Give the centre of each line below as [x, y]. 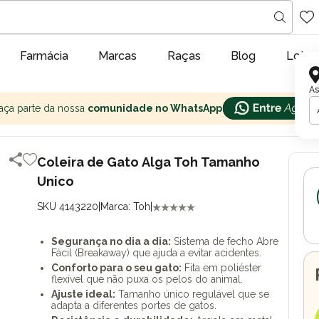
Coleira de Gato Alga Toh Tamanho [149, 162]
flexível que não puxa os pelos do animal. [147, 279]
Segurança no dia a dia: [111, 241]
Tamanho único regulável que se [193, 294]
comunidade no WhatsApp [155, 108]
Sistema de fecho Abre [225, 241]
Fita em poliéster [222, 268]
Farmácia [44, 56]
